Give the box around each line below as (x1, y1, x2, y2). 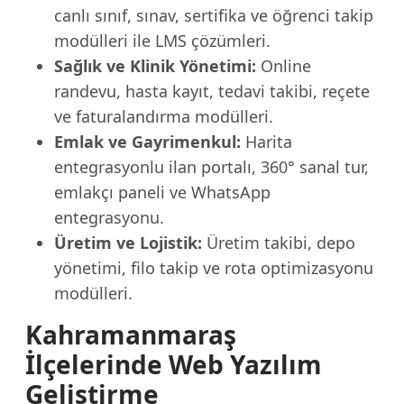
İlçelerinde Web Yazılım (25, 347, 322, 381)
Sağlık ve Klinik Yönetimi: (54, 55, 256, 77)
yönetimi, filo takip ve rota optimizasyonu (54, 257, 373, 279)
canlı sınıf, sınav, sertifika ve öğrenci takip (54, 5, 373, 26)
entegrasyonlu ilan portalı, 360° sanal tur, (54, 156, 369, 178)
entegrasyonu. (54, 207, 164, 228)
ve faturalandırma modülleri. (54, 106, 273, 127)
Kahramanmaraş (25, 317, 236, 352)
